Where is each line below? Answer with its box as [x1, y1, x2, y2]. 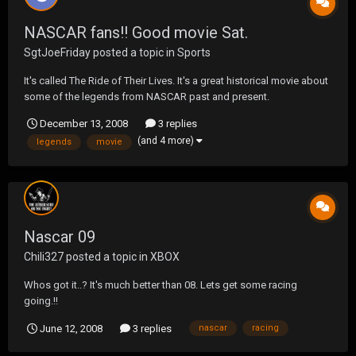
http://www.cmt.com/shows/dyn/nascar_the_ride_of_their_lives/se [24, 106, 330, 118]
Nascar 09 [24, 226, 95, 246]
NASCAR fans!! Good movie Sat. [24, 22, 248, 42]
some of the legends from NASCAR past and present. [24, 90, 269, 103]
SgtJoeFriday [24, 45, 91, 59]
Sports [177, 45, 211, 59]
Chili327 [24, 250, 64, 263]
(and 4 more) [137, 134, 196, 146]
